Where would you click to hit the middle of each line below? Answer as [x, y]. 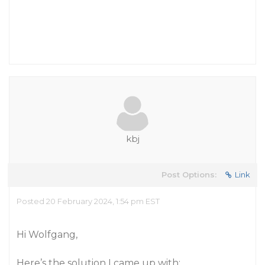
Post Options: [189, 174]
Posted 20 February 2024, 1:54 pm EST [88, 201]
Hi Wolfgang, [47, 235]
